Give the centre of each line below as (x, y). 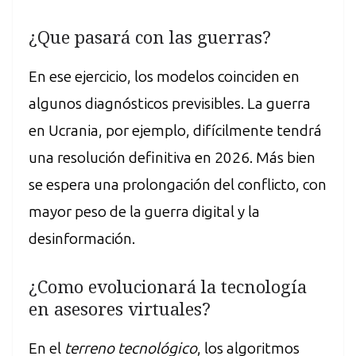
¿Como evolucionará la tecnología (168, 286)
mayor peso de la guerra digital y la (144, 211)
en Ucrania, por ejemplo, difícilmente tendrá (175, 130)
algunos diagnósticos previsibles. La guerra (170, 103)
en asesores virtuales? (120, 309)
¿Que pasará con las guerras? (150, 36)
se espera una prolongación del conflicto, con (178, 184)
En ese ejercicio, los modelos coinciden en (164, 76)
